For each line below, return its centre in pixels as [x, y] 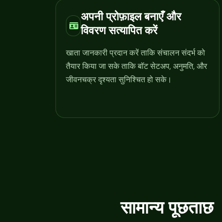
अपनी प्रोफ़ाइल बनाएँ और [131, 16]
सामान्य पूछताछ [167, 207]
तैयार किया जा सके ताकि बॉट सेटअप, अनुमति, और [137, 66]
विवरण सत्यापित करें [119, 30]
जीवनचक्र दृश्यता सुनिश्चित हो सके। [119, 79]
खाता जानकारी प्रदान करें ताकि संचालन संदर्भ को [136, 53]
